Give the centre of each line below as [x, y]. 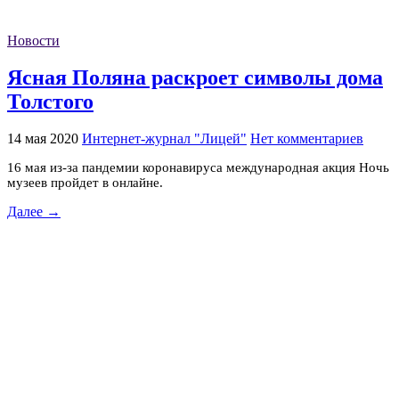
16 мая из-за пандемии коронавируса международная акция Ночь [198, 167]
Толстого [50, 101]
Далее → [34, 211]
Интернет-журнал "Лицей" [164, 138]
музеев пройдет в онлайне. [89, 182]
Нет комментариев [307, 138]
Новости [33, 41]
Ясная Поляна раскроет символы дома [195, 77]
